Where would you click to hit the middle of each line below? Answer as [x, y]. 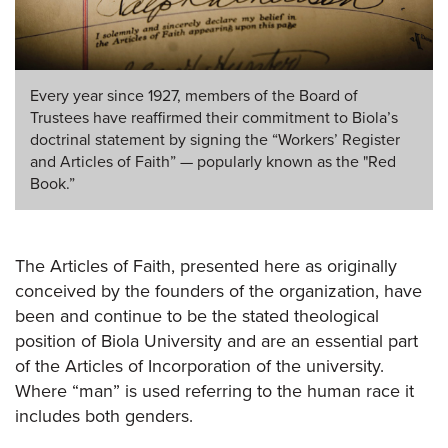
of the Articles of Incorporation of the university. [199, 365]
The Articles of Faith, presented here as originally [206, 265]
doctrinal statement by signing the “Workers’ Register [215, 139]
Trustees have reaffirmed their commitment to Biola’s [214, 117]
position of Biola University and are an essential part [216, 340]
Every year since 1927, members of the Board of [194, 95]
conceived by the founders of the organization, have [218, 290]
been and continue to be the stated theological [197, 315]
